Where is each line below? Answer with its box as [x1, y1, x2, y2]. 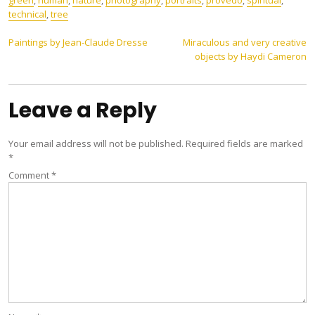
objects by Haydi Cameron [195, 50, 307, 63]
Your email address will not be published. [8, 137, 184, 150]
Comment [8, 169, 51, 181]
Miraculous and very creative [183, 36, 307, 49]
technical [8, 8, 46, 20]
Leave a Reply [8, 96, 157, 125]
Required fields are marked [186, 137, 303, 150]
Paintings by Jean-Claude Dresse [8, 36, 148, 49]
